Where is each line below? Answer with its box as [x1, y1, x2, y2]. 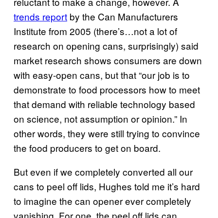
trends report [14, 9, 67, 23]
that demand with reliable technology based [14, 97, 195, 110]
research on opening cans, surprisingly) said [14, 38, 199, 52]
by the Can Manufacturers [67, 9, 178, 23]
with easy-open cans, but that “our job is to [14, 68, 190, 81]
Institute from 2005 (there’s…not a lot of [14, 24, 177, 37]
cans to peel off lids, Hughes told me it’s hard [14, 179, 200, 193]
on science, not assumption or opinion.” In [14, 111, 187, 125]
